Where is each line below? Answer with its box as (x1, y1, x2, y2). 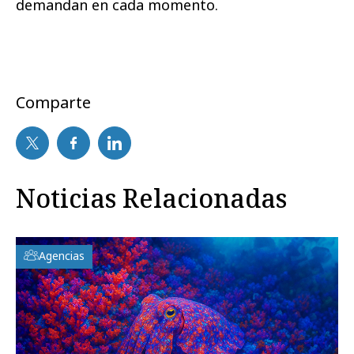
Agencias (39, 248, 85, 264)
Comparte (16, 92, 91, 114)
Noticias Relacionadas (16, 181, 287, 216)
